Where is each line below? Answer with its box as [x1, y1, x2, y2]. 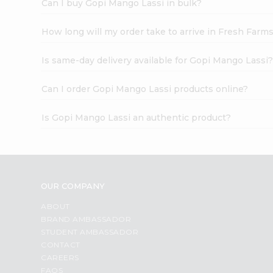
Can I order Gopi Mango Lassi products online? [41, 83, 249, 94]
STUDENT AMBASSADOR [41, 227, 139, 236]
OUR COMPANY [41, 180, 105, 191]
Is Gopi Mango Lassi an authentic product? [41, 112, 232, 123]
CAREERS [41, 252, 79, 262]
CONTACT [41, 239, 80, 249]
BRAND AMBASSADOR [41, 214, 132, 224]
